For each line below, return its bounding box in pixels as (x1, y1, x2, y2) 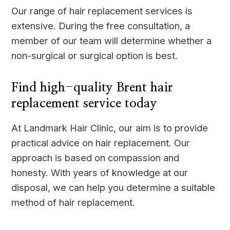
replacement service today (11, 97, 158, 110)
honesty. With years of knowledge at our (11, 166, 188, 178)
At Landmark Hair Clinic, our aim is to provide (11, 122, 208, 133)
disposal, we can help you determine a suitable (11, 181, 216, 193)
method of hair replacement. (11, 196, 136, 208)
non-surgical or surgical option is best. (11, 49, 178, 61)
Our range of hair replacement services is (11, 5, 193, 16)
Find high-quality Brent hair (11, 81, 174, 94)
